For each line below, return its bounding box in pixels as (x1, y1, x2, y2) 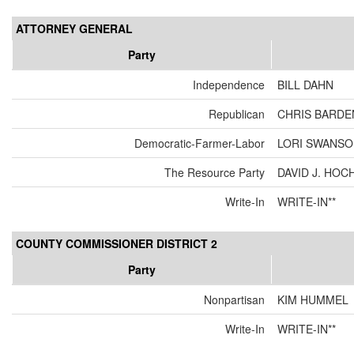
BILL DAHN (277, 77, 333, 93)
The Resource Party (164, 164, 265, 181)
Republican (209, 106, 265, 122)
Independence (193, 77, 265, 93)
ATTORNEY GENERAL (16, 21, 133, 37)
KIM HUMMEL (277, 292, 348, 308)
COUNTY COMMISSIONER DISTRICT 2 (16, 235, 217, 252)
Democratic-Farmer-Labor (134, 135, 265, 152)
